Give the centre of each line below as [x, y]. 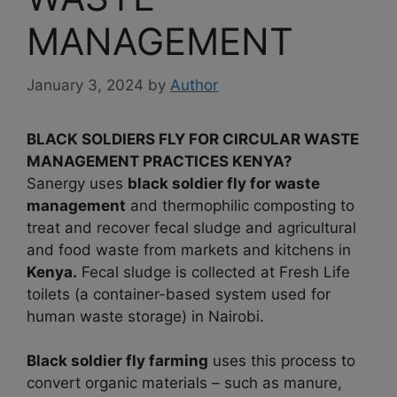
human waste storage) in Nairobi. [145, 316]
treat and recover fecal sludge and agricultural [191, 227]
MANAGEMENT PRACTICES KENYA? [160, 161]
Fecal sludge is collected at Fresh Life [214, 272]
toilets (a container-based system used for [179, 294]
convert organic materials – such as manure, [184, 383]
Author [194, 85]
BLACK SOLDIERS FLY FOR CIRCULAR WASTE [193, 139]
